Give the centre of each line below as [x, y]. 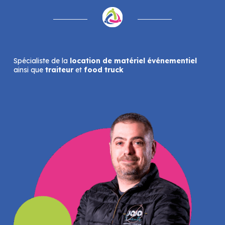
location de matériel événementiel [132, 61]
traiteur [58, 70]
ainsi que [28, 70]
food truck [103, 70]
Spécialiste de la [40, 61]
